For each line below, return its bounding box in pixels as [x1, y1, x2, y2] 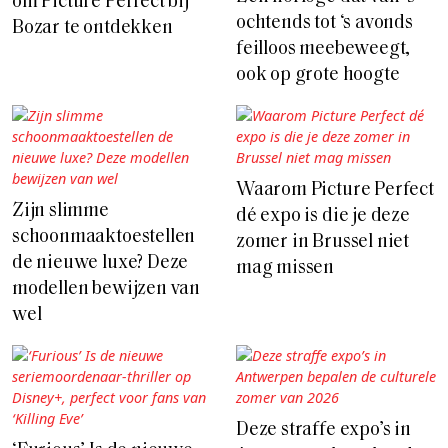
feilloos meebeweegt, [236, 39, 411, 59]
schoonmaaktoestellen [12, 227, 196, 247]
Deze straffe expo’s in [236, 420, 411, 440]
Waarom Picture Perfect [236, 180, 434, 200]
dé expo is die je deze [236, 206, 410, 226]
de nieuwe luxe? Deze [12, 253, 189, 273]
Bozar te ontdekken [12, 18, 173, 38]
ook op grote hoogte [236, 65, 400, 85]
